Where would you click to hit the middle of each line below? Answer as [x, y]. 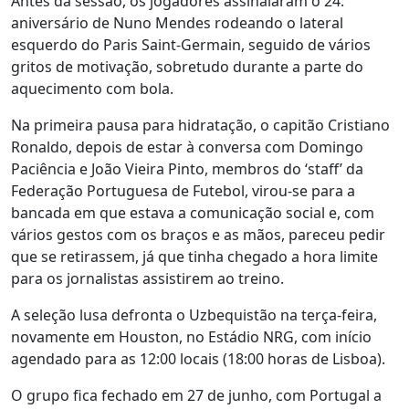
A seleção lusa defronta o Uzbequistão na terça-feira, [194, 315]
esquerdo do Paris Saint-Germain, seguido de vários [191, 45]
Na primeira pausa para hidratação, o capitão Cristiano [200, 125]
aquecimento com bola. [92, 89]
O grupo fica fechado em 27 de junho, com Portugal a [196, 395]
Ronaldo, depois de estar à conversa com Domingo [187, 147]
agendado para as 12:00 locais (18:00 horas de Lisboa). [198, 359]
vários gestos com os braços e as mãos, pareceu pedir [198, 235]
